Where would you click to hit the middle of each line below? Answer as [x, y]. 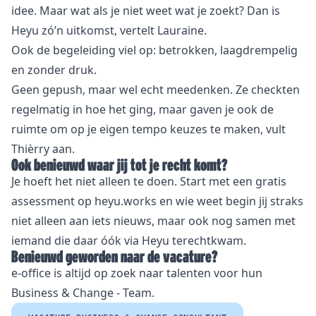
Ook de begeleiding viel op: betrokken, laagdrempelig [154, 50]
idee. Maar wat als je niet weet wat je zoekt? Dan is [146, 11]
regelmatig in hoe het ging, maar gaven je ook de [142, 110]
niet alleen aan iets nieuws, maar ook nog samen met [153, 221]
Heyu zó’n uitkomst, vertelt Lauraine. [109, 31]
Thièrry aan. [43, 149]
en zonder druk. [54, 70]
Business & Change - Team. [83, 293]
